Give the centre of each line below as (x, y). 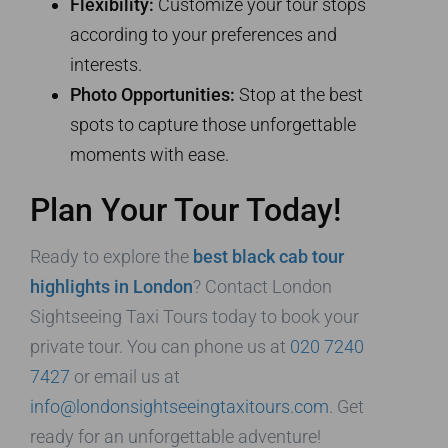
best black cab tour (268, 257)
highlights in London (111, 287)
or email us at (125, 377)
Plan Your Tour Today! (185, 210)
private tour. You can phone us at (160, 347)
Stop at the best (299, 95)
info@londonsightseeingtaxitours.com (179, 407)
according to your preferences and (203, 35)
